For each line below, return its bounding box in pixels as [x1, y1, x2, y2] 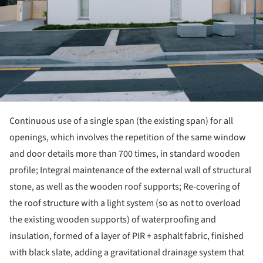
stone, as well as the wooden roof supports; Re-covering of [9, 180, 240, 193]
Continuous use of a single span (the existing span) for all [9, 114, 233, 127]
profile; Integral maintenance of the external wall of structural [9, 163, 251, 177]
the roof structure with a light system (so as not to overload [9, 196, 241, 210]
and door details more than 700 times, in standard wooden [9, 147, 240, 160]
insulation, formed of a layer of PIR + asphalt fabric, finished [9, 229, 244, 242]
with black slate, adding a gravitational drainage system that [9, 245, 244, 259]
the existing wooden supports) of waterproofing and [9, 213, 216, 226]
